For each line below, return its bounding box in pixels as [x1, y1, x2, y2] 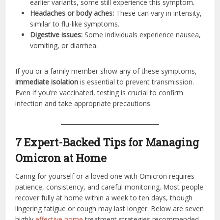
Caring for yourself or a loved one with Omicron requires [15, 171, 195, 181]
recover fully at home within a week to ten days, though [15, 192, 193, 202]
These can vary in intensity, [114, 8, 202, 18]
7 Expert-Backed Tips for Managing [15, 135, 199, 149]
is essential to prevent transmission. [78, 77, 194, 86]
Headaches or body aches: [30, 8, 114, 18]
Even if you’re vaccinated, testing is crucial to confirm [15, 87, 184, 97]
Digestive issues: [30, 29, 83, 39]
